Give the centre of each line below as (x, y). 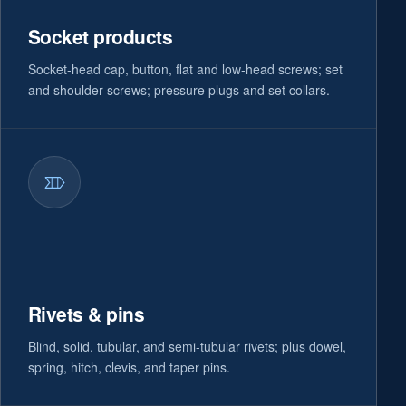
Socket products (101, 36)
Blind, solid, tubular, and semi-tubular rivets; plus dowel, (187, 346)
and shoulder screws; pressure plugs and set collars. (179, 90)
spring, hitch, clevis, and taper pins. (129, 367)
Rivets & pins (87, 314)
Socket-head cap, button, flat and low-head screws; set (185, 69)
